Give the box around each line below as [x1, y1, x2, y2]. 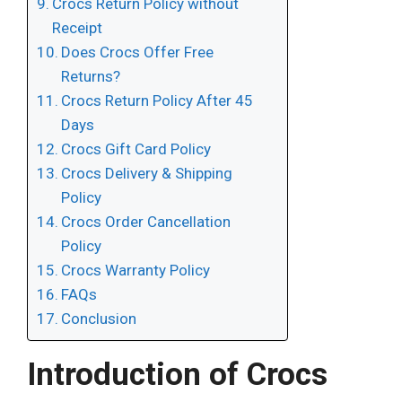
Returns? [61, 67, 121, 86]
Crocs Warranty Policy [61, 261, 211, 280]
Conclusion [61, 310, 137, 328]
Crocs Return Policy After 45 [61, 92, 254, 110]
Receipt [52, 19, 103, 38]
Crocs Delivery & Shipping [61, 164, 233, 183]
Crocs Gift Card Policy [61, 140, 212, 159]
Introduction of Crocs [27, 356, 328, 394]
